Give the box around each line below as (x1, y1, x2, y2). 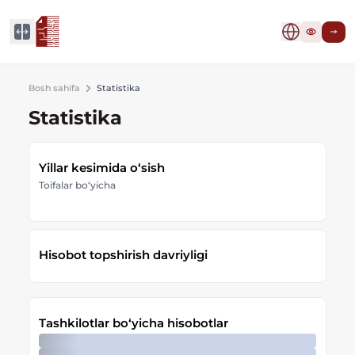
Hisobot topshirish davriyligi (39, 247, 208, 262)
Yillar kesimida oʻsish (39, 160, 165, 175)
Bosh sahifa (29, 83, 80, 94)
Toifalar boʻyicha (39, 179, 116, 191)
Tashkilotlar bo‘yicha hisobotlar (39, 315, 228, 330)
